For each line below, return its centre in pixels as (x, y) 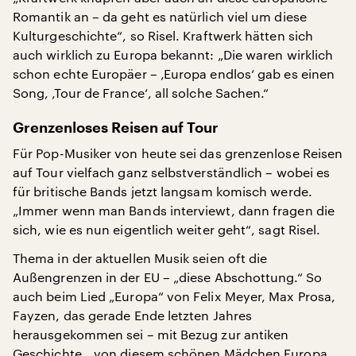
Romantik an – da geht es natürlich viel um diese (160, 16)
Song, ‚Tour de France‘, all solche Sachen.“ (141, 93)
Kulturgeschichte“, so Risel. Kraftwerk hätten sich (163, 35)
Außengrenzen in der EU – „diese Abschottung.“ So (167, 277)
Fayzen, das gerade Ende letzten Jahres (133, 315)
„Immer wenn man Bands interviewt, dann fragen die (174, 210)
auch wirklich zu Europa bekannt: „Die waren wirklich (173, 54)
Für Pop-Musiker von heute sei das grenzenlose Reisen (178, 153)
